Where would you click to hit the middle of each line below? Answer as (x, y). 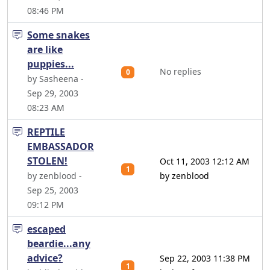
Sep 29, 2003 (53, 93)
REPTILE (46, 132)
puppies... (51, 64)
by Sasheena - (55, 79)
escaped (46, 229)
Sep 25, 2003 (53, 190)
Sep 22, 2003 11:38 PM (205, 258)
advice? (45, 258)
